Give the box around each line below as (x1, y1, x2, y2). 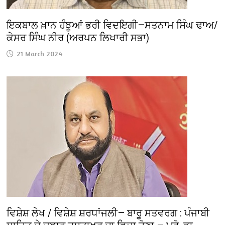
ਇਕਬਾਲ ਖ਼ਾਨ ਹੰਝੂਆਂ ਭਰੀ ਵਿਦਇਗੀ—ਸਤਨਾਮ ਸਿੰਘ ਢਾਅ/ (7, 19, 218, 32)
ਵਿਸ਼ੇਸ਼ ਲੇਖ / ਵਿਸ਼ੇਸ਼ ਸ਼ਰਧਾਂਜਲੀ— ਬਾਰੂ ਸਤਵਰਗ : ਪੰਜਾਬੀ (7, 207, 210, 219)
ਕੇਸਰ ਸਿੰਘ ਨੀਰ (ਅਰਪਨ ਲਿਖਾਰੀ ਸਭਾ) (7, 32, 150, 44)
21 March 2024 (17, 49, 63, 58)
